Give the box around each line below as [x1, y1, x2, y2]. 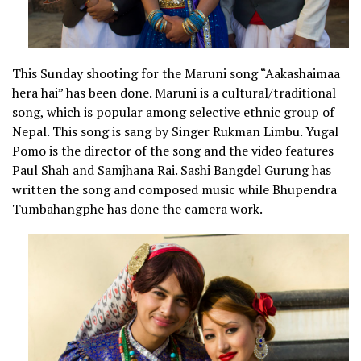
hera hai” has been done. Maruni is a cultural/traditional [12, 84, 336, 102]
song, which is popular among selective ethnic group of [12, 103, 334, 122]
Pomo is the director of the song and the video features [12, 142, 334, 160]
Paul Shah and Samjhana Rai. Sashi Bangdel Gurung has [12, 161, 331, 180]
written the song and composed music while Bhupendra [12, 180, 337, 199]
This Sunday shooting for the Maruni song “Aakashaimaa [12, 64, 340, 83]
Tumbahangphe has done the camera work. [12, 200, 263, 218]
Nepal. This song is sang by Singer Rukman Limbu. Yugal [12, 122, 338, 141]
